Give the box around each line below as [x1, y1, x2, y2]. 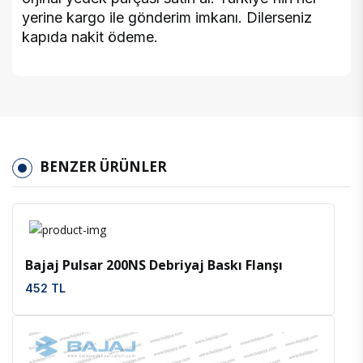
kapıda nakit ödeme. [22, 28, 158, 46]
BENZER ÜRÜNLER [40, 157, 167, 177]
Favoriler [189, 224, 211, 232]
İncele [164, 224, 180, 232]
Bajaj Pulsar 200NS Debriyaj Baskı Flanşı [25, 256, 283, 275]
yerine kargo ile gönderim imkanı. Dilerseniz [22, 9, 312, 27]
